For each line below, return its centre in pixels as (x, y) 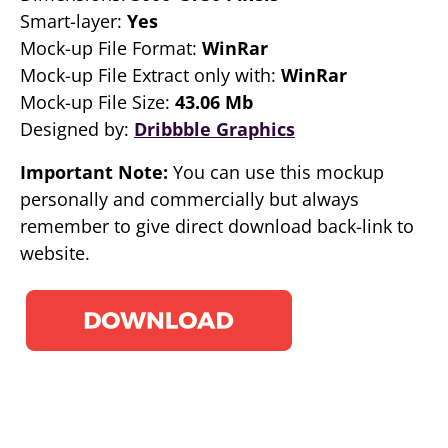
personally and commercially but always (189, 199)
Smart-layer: (73, 21)
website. (55, 253)
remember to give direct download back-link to (217, 226)
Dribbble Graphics (214, 129)
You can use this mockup (276, 172)
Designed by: (77, 129)
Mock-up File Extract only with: (150, 75)
